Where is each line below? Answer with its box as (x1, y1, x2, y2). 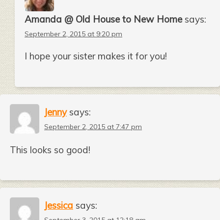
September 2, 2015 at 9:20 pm (25, 29, 122, 39)
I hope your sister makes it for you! (25, 50, 167, 62)
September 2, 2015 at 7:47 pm (44, 122, 142, 131)
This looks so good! (10, 143, 90, 156)
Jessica (44, 199, 73, 212)
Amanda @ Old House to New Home (25, 13, 182, 26)
